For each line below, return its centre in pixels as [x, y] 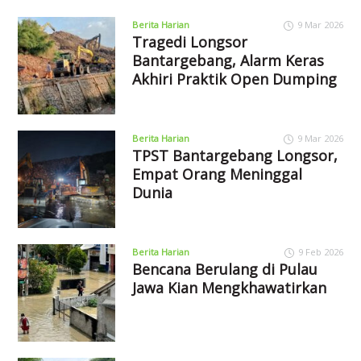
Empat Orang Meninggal [217, 174]
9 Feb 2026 [320, 252]
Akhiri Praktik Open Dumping [234, 79]
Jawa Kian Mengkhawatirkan [229, 288]
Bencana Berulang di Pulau [224, 270]
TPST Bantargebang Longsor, [234, 156]
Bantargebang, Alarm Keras [228, 61]
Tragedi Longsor [189, 42]
